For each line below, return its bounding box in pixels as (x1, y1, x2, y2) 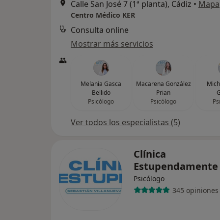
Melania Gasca (81, 80, 121, 88)
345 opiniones (172, 185, 219, 195)
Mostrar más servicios (71, 38, 153, 49)
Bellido (91, 88, 110, 97)
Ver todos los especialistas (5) (71, 117, 180, 128)
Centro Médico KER (71, 10, 135, 20)
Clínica (134, 147, 166, 161)
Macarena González (136, 80, 191, 88)
